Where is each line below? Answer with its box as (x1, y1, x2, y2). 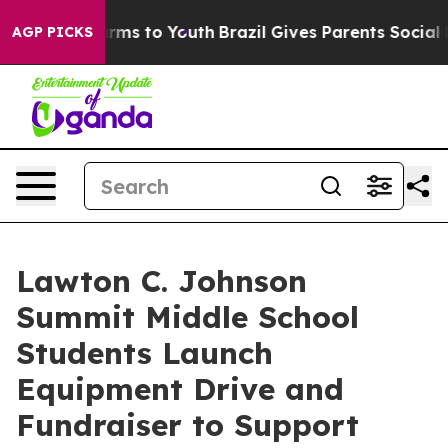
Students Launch (16, 334, 273, 372)
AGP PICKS (12, 23, 93, 41)
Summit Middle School (16, 298, 359, 336)
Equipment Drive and (16, 370, 344, 408)
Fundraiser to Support (16, 406, 359, 444)
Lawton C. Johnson (16, 262, 307, 300)
